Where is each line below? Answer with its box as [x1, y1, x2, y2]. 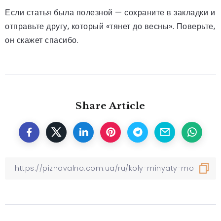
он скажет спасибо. [5, 34, 78, 46]
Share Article [75, 99, 146, 111]
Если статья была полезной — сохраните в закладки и [5, 6, 215, 18]
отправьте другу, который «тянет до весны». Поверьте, [5, 20, 215, 32]
